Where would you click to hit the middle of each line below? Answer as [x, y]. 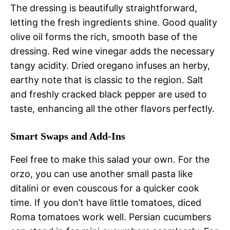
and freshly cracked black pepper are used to [109, 94]
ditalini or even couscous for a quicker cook [105, 188]
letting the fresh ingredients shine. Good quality [114, 23]
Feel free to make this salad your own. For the [110, 160]
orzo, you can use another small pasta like [101, 174]
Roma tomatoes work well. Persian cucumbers [111, 217]
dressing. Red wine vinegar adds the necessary [112, 51]
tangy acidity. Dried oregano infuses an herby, [110, 66]
